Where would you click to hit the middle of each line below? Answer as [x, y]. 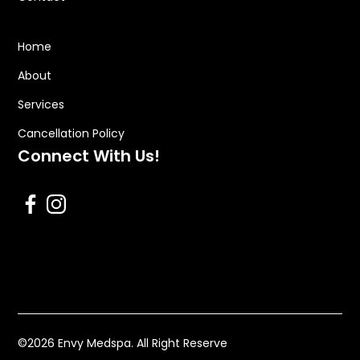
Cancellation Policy [72, 133]
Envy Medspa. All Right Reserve [141, 343]
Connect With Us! [89, 156]
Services [41, 104]
